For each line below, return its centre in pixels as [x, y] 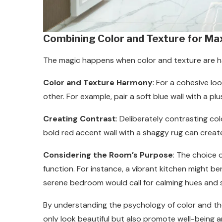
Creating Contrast [80, 119]
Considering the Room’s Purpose [108, 155]
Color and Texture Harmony [98, 83]
